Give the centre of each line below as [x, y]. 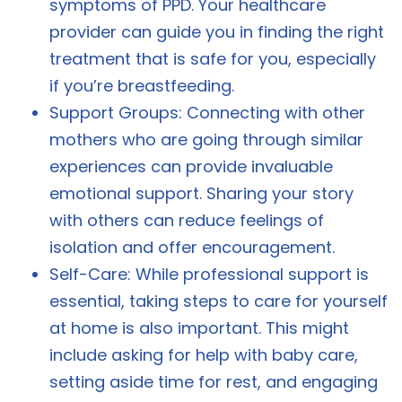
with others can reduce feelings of [187, 221]
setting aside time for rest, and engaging [214, 382]
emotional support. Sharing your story [201, 194]
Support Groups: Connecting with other [207, 113]
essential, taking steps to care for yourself [218, 301]
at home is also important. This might [199, 328]
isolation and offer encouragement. [192, 248]
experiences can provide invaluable [191, 167]
